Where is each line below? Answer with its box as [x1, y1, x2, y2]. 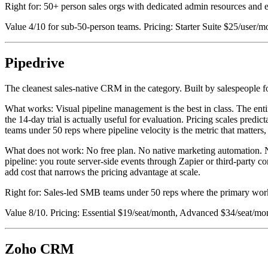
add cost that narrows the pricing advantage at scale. [5, 167, 200, 177]
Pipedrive [5, 55, 65, 71]
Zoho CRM [5, 240, 74, 257]
